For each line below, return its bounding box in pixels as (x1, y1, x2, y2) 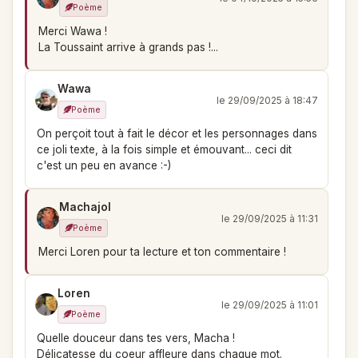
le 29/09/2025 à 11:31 (221, 212, 318, 225)
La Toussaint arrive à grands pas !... (38, 41, 218, 54)
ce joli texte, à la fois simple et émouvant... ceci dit (37, 143, 292, 156)
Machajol (59, 201, 111, 213)
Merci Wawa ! (38, 25, 107, 38)
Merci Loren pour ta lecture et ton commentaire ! (38, 245, 286, 258)
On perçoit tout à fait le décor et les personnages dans (37, 127, 317, 140)
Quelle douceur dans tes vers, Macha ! (37, 332, 235, 344)
